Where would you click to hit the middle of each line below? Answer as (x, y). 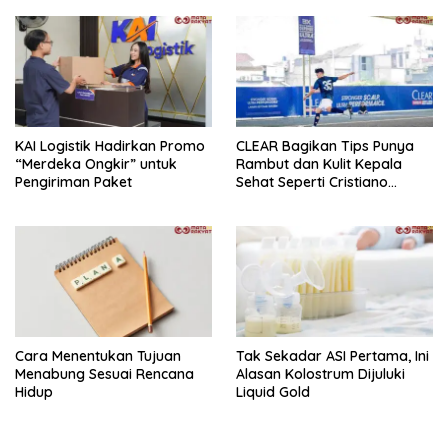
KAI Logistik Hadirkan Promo (110, 145)
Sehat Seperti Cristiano (312, 181)
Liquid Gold (273, 391)
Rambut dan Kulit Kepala (319, 163)
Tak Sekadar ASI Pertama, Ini (332, 355)
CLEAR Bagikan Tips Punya (325, 145)
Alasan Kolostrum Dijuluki (320, 373)
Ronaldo (264, 199)
